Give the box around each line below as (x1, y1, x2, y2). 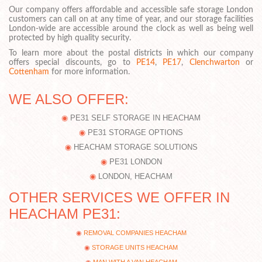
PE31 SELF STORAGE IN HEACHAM (70, 113, 201, 122)
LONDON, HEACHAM (98, 171, 173, 181)
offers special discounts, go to (9, 58, 136, 67)
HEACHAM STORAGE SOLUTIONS (73, 142, 198, 151)
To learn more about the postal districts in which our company (9, 49, 253, 57)
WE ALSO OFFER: (9, 91, 129, 107)
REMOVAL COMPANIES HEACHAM (83, 229, 187, 236)
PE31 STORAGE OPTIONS (88, 127, 183, 137)
